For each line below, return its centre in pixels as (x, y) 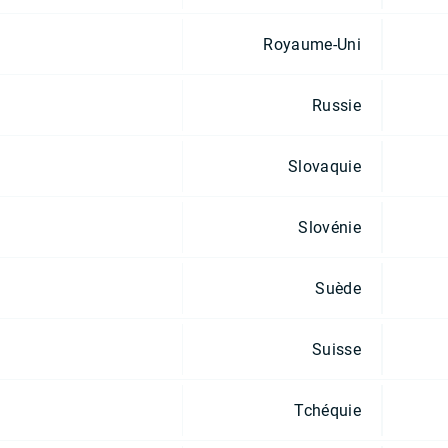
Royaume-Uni (312, 44)
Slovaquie (324, 166)
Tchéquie (327, 410)
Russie (336, 105)
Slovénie (329, 227)
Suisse (336, 349)
